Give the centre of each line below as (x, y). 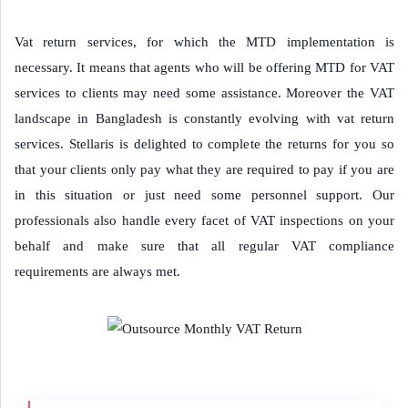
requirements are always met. (97, 271)
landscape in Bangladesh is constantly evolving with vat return (204, 118)
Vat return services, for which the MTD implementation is (204, 42)
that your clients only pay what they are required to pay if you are (204, 169)
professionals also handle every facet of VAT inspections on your (204, 220)
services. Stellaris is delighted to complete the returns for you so (204, 144)
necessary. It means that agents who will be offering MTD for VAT (204, 67)
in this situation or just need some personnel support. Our (204, 195)
